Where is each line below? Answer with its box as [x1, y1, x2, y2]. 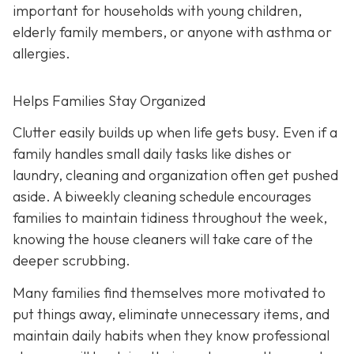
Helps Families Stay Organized [13, 92, 205, 111]
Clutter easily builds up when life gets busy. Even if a [13, 122, 337, 141]
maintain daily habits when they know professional [13, 326, 330, 345]
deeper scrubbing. [13, 250, 130, 269]
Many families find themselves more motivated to [13, 284, 326, 303]
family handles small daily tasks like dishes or [13, 144, 292, 163]
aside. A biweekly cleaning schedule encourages [13, 186, 311, 205]
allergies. [13, 44, 70, 63]
